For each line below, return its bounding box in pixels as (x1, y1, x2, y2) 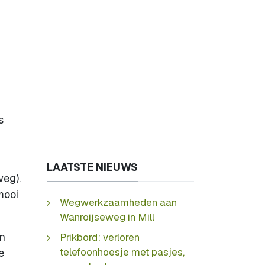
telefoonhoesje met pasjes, (60, 245, 185, 258)
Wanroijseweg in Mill (60, 210, 154, 224)
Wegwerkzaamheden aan (60, 195, 177, 209)
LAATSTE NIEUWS (47, 160, 138, 174)
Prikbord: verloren (60, 230, 140, 244)
